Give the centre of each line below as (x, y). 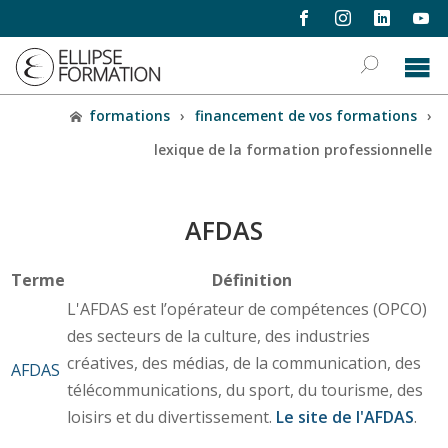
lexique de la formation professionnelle (292, 149)
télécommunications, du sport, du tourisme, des (244, 389)
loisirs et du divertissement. (171, 416)
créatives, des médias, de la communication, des (243, 362)
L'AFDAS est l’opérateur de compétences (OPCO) (246, 308)
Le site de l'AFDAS (344, 416)
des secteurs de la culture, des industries (218, 335)
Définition (251, 279)
